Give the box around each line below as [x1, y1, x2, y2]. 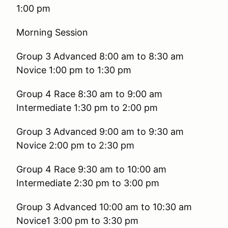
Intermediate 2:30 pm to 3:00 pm [16, 178, 159, 188]
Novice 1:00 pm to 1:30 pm [16, 65, 131, 75]
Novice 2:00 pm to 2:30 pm [16, 140, 134, 151]
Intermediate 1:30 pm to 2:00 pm [16, 102, 158, 113]
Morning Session [16, 27, 93, 38]
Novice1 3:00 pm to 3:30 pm [16, 215, 138, 226]
